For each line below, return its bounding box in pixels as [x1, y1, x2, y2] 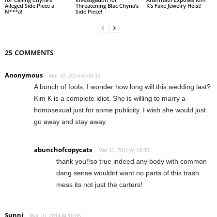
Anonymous [5, 70, 43, 79]
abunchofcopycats [34, 145, 92, 154]
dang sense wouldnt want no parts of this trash [56, 169, 199, 177]
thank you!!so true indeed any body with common [56, 157, 207, 165]
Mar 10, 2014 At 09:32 [49, 72, 100, 78]
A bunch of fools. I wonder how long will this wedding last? [34, 82, 211, 91]
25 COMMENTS [5, 47, 54, 57]
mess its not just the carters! [56, 180, 142, 188]
